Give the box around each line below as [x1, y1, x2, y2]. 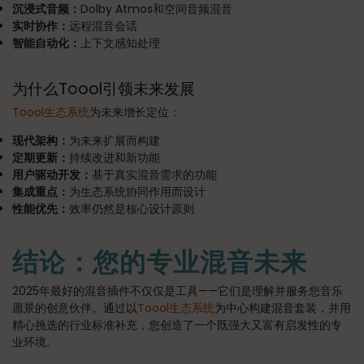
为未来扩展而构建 [69, 132, 160, 149]
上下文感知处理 [80, 35, 160, 52]
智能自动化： [12, 35, 80, 52]
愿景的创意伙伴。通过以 [12, 300, 137, 317]
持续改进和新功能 [69, 149, 160, 167]
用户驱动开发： [12, 167, 92, 184]
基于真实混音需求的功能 [92, 167, 217, 184]
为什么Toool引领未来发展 [12, 78, 195, 101]
